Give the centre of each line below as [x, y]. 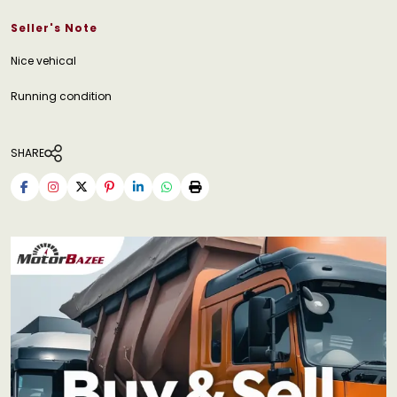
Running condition [61, 96]
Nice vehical [43, 60]
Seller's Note [54, 27]
